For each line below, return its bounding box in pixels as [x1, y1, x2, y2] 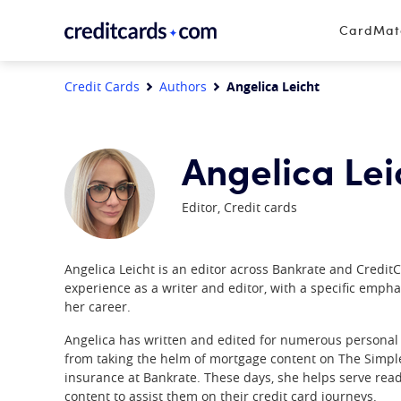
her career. [64, 298, 131, 315]
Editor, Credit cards [182, 199, 297, 216]
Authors [159, 78, 207, 95]
